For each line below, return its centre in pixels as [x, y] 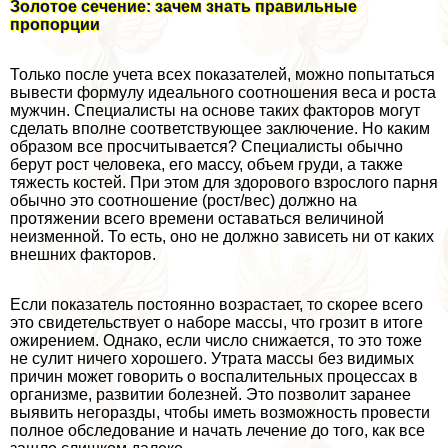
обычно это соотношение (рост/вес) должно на [183, 200]
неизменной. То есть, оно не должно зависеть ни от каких [222, 236]
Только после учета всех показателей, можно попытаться [222, 74]
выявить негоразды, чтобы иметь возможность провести [220, 412]
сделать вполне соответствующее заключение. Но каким [220, 128]
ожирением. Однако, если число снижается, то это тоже [216, 340]
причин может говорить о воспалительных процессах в [214, 376]
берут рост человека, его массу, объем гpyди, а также [206, 164]
